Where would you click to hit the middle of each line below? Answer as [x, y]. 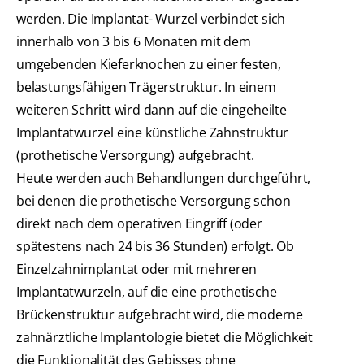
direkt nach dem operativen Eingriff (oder [139, 224]
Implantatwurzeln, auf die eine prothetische [147, 292]
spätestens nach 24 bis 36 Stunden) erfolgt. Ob [155, 247]
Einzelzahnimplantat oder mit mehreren [136, 269]
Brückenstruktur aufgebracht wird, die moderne [160, 315]
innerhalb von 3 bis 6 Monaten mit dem [134, 42]
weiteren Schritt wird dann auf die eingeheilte [152, 110]
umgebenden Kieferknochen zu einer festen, [149, 65]
